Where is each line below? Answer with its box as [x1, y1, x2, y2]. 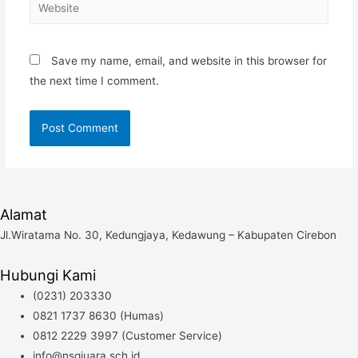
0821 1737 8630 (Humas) [33, 309, 165, 323]
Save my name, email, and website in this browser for [50, 54, 327, 67]
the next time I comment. [29, 74, 159, 87]
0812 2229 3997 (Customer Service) [33, 329, 223, 343]
